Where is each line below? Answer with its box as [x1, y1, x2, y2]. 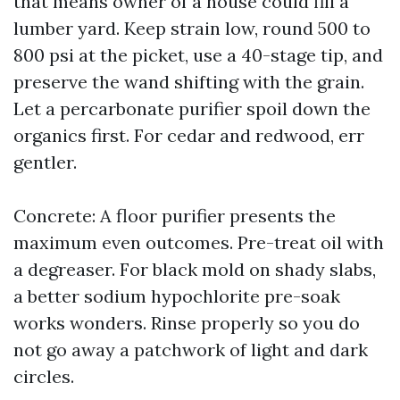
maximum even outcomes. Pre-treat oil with [13, 231, 384, 254]
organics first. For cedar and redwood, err [13, 124, 364, 146]
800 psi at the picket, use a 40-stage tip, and [13, 44, 383, 66]
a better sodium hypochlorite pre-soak [13, 285, 340, 307]
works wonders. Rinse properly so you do [13, 312, 360, 334]
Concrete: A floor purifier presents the [13, 204, 336, 227]
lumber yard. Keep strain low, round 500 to [13, 17, 371, 39]
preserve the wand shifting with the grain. [13, 71, 364, 93]
